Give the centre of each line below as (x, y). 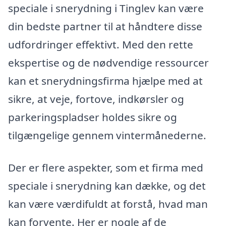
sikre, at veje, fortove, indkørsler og (96, 99)
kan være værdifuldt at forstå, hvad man (108, 204)
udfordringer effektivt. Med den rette (101, 44)
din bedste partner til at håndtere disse (105, 26)
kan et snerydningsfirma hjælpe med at (105, 80)
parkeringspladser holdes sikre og (93, 117)
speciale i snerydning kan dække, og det (107, 185)
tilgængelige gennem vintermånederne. (107, 135)
